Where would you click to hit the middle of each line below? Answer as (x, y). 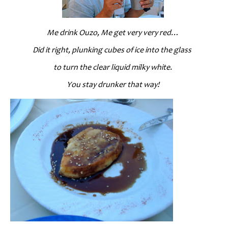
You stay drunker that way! (113, 84)
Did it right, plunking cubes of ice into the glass (113, 50)
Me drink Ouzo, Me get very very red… (113, 32)
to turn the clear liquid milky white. (113, 67)
